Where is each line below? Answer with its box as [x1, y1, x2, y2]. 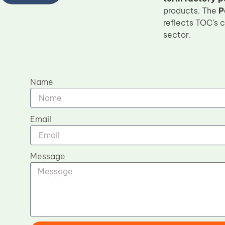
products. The [163, 6, 218, 16]
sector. [163, 30, 191, 40]
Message [30, 151, 65, 161]
